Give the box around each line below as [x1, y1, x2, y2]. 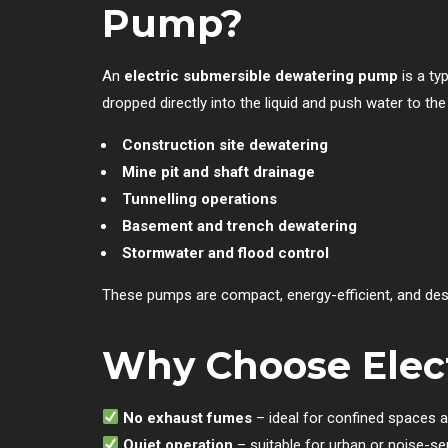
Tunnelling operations [122, 189, 277, 208]
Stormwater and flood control [122, 243, 329, 262]
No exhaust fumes [123, 408, 253, 427]
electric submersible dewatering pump [124, 66, 398, 85]
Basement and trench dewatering [122, 216, 357, 235]
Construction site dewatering [122, 135, 328, 154]
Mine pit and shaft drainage [122, 162, 315, 181]
